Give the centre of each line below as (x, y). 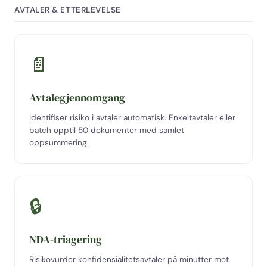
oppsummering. (59, 143)
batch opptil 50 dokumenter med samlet (107, 130)
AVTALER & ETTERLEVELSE (68, 10)
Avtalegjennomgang (77, 97)
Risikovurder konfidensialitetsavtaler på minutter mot (129, 260)
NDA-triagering (66, 239)
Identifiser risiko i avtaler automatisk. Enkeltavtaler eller (132, 118)
